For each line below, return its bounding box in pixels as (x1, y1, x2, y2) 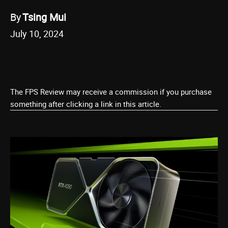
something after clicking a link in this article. (10, 99, 161, 109)
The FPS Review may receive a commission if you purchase (10, 87, 212, 97)
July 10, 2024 (10, 27, 64, 40)
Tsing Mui (22, 10, 66, 24)
